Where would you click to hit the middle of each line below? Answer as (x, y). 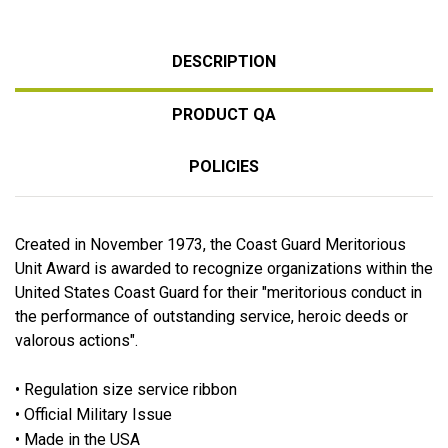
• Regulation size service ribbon (126, 389)
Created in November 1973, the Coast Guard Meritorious (210, 244)
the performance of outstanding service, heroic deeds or (211, 316)
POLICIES (224, 166)
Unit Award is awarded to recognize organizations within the (224, 268)
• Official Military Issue (93, 414)
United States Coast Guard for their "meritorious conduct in (218, 292)
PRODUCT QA (224, 114)
